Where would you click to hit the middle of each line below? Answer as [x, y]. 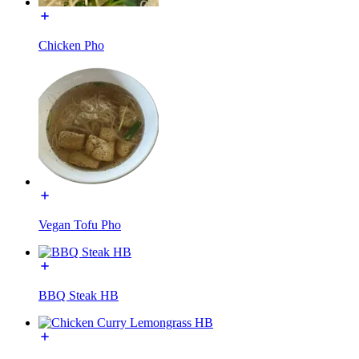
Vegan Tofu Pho [80, 224]
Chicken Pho [71, 45]
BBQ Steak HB [79, 295]
